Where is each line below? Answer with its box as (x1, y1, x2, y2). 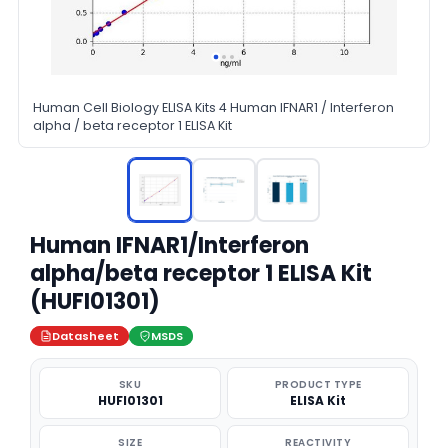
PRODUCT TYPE (274, 377, 362, 392)
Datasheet (52, 328, 119, 344)
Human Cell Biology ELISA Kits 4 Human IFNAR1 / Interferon (33, 99, 394, 116)
